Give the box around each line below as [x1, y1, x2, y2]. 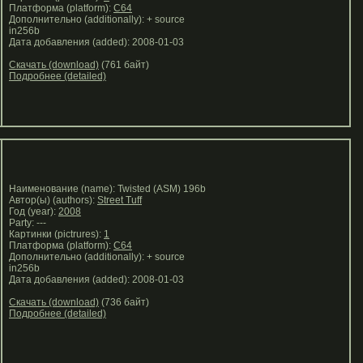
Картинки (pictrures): [4, 228, 104, 240]
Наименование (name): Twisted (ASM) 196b [4, 183, 206, 194]
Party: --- [4, 217, 46, 228]
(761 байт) [99, 59, 149, 70]
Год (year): [4, 206, 58, 217]
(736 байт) [99, 297, 149, 308]
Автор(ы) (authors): [4, 194, 97, 206]
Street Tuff [97, 194, 142, 206]
